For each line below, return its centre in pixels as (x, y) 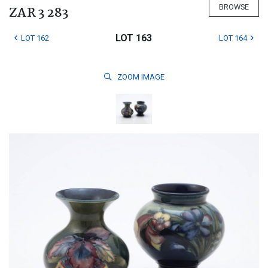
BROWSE (234, 7)
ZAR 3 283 (39, 13)
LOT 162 (35, 38)
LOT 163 (134, 38)
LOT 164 (233, 38)
